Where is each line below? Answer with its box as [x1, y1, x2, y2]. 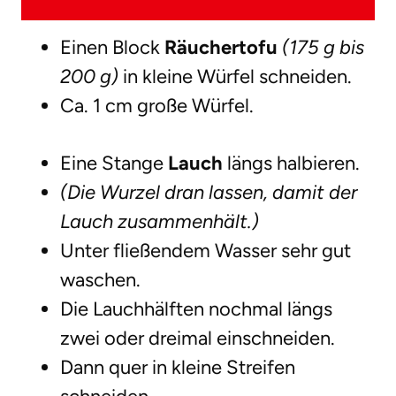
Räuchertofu [164, 35, 278, 60]
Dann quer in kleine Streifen [60, 355, 295, 380]
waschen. [60, 268, 141, 293]
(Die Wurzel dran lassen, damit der [60, 180, 357, 205]
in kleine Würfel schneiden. [118, 65, 352, 89]
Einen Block [60, 35, 164, 60]
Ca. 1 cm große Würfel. [60, 94, 254, 118]
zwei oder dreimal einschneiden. [60, 326, 335, 351]
